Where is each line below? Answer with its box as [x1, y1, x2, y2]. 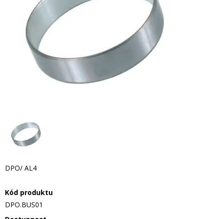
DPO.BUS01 [5, 200, 43, 209]
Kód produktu [5, 188, 53, 197]
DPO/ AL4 [5, 163, 37, 173]
